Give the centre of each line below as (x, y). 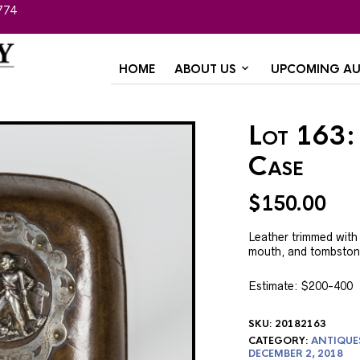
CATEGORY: (279, 340)
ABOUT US (205, 69)
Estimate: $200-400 (300, 286)
